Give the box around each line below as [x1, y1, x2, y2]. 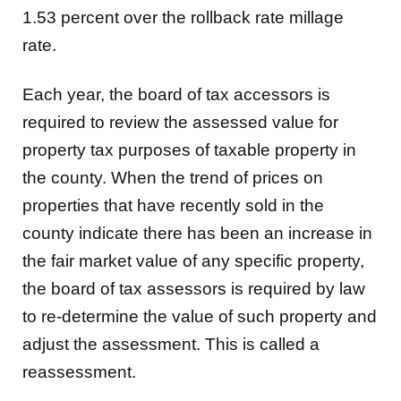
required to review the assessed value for [22, 113, 338, 132]
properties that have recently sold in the [22, 196, 324, 216]
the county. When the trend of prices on [22, 168, 323, 188]
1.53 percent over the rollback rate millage [22, 7, 344, 27]
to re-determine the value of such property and [22, 307, 377, 327]
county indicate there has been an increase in [22, 224, 372, 243]
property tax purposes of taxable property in [22, 141, 356, 160]
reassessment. [22, 363, 136, 382]
